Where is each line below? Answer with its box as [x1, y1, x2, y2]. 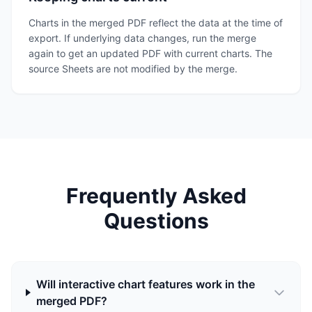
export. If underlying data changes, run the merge [29, 32, 256, 44]
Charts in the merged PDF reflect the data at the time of [29, 17, 283, 29]
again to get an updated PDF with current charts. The [29, 47, 272, 59]
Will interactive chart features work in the [36, 277, 255, 291]
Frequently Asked [65, 183, 247, 208]
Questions [103, 208, 209, 233]
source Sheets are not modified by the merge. [29, 63, 237, 75]
